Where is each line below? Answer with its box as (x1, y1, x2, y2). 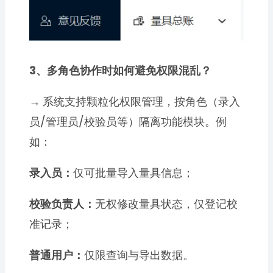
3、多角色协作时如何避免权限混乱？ (29, 63, 212, 79)
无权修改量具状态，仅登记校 (95, 196, 238, 212)
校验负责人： (29, 196, 96, 212)
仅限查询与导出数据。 (84, 247, 194, 263)
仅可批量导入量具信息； (73, 165, 194, 181)
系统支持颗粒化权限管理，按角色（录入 (43, 94, 241, 110)
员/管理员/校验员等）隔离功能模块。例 (29, 114, 227, 130)
